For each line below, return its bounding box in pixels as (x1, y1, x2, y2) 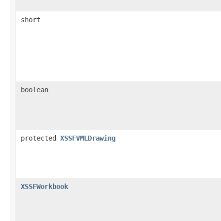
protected (21, 134, 60, 142)
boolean (21, 85, 48, 94)
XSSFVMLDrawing (60, 134, 115, 142)
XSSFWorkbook (21, 182, 68, 190)
